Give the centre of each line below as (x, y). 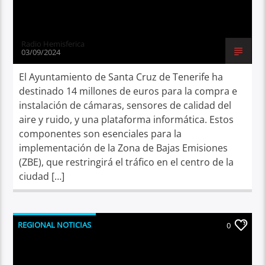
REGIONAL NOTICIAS (55, 224)
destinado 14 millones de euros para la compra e (128, 91)
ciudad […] (42, 176)
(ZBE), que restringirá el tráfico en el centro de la (127, 162)
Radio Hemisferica (53, 43)
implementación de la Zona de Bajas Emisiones (124, 148)
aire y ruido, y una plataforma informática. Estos (127, 119)
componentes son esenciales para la (101, 133)
